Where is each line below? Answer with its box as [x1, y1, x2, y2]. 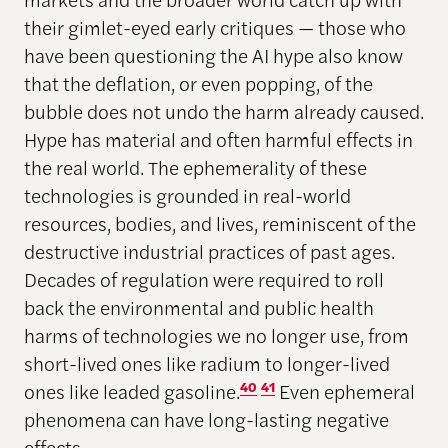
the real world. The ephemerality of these [23, 153, 367, 182]
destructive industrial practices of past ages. [23, 237, 395, 266]
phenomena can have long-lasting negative [23, 405, 389, 434]
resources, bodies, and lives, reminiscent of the [23, 209, 416, 238]
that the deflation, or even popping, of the [23, 69, 373, 98]
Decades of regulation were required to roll [23, 265, 384, 294]
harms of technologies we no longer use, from [23, 321, 409, 350]
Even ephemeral [274, 377, 415, 406]
